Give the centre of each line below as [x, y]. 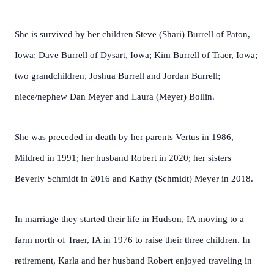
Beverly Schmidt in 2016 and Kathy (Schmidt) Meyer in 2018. [134, 179]
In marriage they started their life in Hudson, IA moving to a [129, 219]
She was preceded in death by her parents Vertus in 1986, [124, 137]
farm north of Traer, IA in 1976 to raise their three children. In [132, 240]
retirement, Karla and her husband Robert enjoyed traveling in [133, 261]
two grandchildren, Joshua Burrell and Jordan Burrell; [117, 76]
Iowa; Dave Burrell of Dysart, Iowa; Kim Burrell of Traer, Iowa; [136, 55]
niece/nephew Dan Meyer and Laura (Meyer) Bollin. [115, 97]
